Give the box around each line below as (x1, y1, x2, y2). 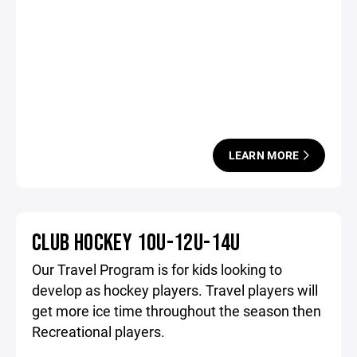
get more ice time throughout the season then (32, 301, 321, 320)
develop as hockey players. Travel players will (32, 280, 318, 300)
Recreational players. (32, 322, 165, 341)
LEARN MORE (228, 147, 302, 163)
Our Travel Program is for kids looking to (32, 260, 282, 279)
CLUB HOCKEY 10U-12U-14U (32, 229, 241, 257)
